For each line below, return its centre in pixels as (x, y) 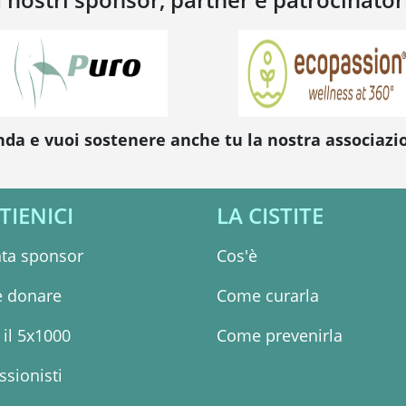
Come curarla (267, 296)
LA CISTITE (270, 216)
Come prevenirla (279, 336)
